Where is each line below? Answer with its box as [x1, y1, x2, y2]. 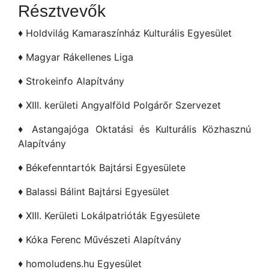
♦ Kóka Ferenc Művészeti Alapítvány [18, 234, 181, 246]
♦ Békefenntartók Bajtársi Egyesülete [18, 162, 186, 174]
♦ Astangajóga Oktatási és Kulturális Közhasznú [18, 123, 251, 136]
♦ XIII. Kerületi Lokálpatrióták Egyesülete [18, 210, 200, 222]
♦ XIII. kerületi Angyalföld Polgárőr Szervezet [18, 99, 221, 112]
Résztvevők [18, 2, 106, 21]
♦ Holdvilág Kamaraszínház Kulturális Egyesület [18, 27, 232, 40]
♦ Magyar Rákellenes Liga [18, 51, 133, 64]
